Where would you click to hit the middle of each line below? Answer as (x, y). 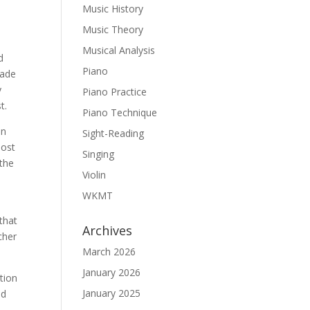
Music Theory (113, 29)
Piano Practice (115, 92)
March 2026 (109, 252)
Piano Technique (120, 112)
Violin (94, 175)
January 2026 (112, 272)
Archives (108, 230)
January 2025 (112, 293)
